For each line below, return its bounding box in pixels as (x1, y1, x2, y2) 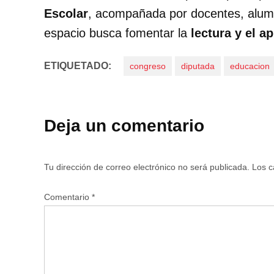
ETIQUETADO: (44, 61, 111, 72)
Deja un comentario (44, 116, 204, 136)
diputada (181, 61, 215, 72)
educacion (230, 61, 270, 72)
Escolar (44, 7, 88, 21)
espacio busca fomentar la (44, 26, 191, 40)
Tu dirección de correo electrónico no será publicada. (44, 162, 250, 172)
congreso (130, 61, 166, 72)
